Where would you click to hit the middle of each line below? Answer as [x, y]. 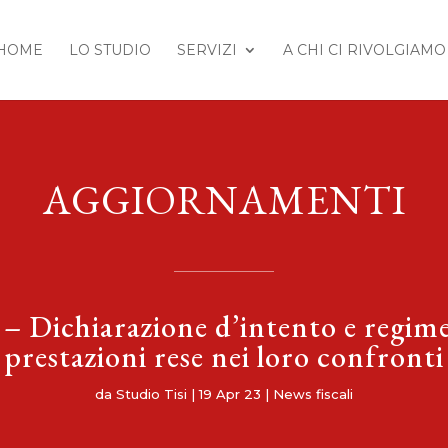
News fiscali [313, 393]
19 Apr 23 [230, 393]
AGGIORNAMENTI [224, 199]
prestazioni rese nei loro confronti [224, 356]
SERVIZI [206, 50]
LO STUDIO [109, 50]
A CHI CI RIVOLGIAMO [364, 50]
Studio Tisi [151, 393]
